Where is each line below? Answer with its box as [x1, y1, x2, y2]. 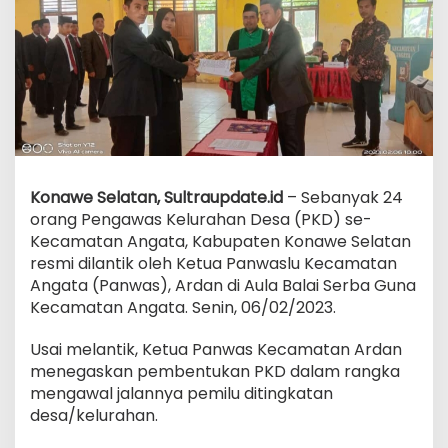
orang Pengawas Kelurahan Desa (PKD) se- [30, 207, 372, 231]
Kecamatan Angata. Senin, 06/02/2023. [30, 295, 336, 319]
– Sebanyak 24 [283, 185, 403, 209]
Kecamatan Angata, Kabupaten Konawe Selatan [30, 229, 411, 253]
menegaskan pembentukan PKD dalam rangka [30, 359, 400, 383]
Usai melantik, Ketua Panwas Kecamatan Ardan [30, 337, 402, 361]
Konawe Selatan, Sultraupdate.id [30, 185, 283, 209]
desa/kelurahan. [30, 403, 158, 427]
